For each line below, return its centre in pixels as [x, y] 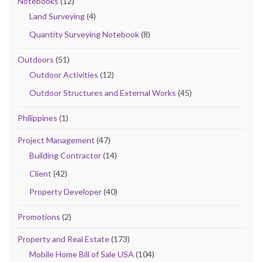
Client [40, 173]
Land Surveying [57, 16]
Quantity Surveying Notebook [84, 34]
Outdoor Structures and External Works [103, 92]
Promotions [39, 216]
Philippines [37, 118]
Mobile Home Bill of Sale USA [82, 254]
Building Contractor [65, 155]
